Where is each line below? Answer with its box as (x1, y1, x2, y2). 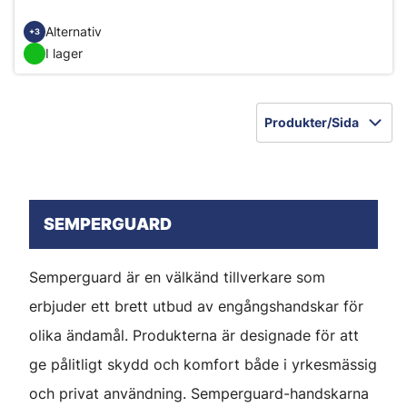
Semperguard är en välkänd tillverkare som (29, 267, 325, 286)
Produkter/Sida (264, 114, 359, 131)
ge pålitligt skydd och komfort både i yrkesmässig (29, 354, 377, 373)
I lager (45, 45, 83, 62)
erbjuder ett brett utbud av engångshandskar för (29, 296, 363, 315)
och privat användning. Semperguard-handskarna (29, 383, 369, 402)
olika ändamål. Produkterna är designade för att (29, 325, 359, 344)
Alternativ (45, 24, 102, 40)
